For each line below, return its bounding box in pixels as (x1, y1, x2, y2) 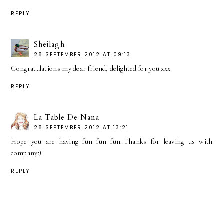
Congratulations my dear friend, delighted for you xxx (11, 64, 171, 73)
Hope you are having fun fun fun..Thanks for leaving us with (11, 137, 213, 146)
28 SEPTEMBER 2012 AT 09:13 (34, 51, 131, 59)
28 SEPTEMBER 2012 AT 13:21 (34, 124, 129, 132)
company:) (11, 149, 42, 158)
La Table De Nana (34, 112, 100, 123)
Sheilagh (34, 39, 65, 50)
